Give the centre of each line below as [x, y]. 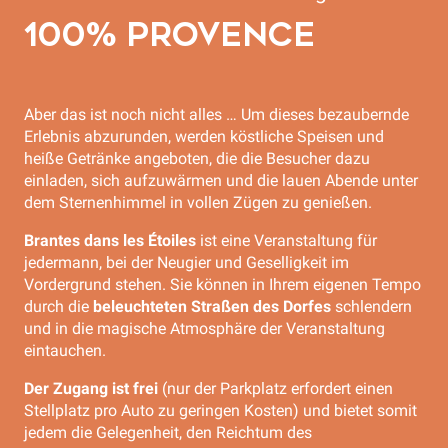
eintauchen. [65, 350]
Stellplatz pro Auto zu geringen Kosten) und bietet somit [220, 410]
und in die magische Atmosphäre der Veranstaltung [204, 328]
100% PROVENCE [169, 35]
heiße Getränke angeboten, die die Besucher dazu [197, 158]
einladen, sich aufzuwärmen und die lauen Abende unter [221, 180]
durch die [56, 306]
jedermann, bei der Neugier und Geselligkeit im [186, 262]
